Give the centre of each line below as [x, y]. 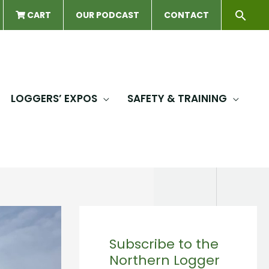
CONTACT [186, 15]
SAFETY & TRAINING [177, 98]
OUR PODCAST [107, 15]
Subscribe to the [164, 244]
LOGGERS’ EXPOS [54, 98]
